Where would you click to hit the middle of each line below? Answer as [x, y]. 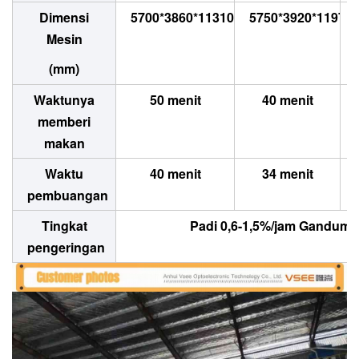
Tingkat [64, 226]
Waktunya [64, 100]
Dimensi [64, 18]
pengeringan [66, 248]
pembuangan [68, 196]
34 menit [287, 174]
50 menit [175, 100]
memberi [64, 122]
